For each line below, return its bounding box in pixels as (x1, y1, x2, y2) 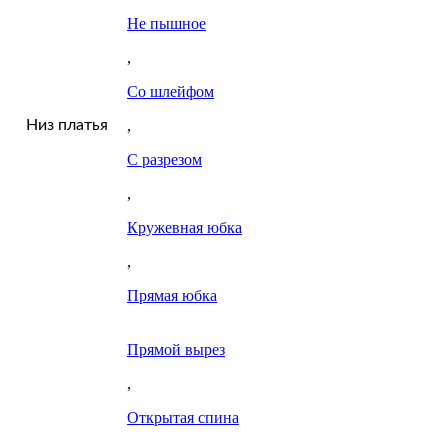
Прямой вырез (127, 341, 225, 359)
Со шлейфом (127, 83, 214, 101)
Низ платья (26, 117, 108, 134)
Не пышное (127, 15, 206, 33)
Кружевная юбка (127, 219, 242, 237)
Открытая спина (127, 409, 239, 427)
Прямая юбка (127, 287, 217, 305)
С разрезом (127, 151, 202, 169)
